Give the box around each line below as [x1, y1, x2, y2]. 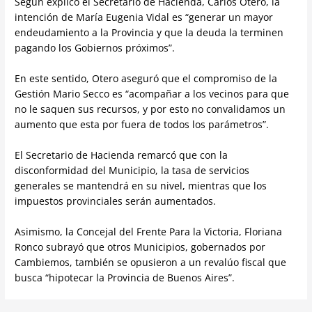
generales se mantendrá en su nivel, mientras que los [15, 179, 267, 193]
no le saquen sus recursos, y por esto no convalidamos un [15, 102, 286, 116]
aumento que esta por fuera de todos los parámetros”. [15, 118, 270, 132]
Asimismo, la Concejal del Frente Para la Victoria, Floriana [15, 224, 283, 238]
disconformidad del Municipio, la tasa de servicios [15, 164, 250, 178]
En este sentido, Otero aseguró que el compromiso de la [15, 72, 278, 86]
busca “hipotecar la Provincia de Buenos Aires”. [15, 270, 235, 284]
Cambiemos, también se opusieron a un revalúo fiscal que [15, 255, 287, 269]
